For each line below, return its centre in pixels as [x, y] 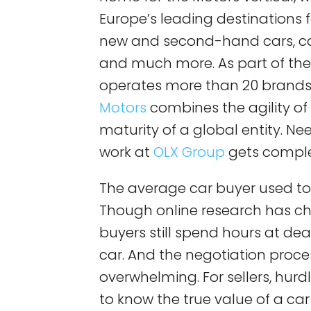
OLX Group [190, 152]
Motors [123, 108]
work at [127, 152]
